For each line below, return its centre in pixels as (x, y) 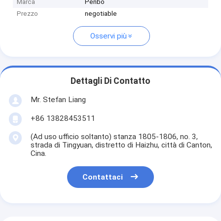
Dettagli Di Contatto (110, 81)
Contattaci (103, 177)
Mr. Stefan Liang (58, 99)
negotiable (101, 14)
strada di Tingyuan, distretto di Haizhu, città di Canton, (121, 145)
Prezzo (28, 14)
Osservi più (108, 36)
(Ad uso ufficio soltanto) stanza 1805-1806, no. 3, (114, 136)
